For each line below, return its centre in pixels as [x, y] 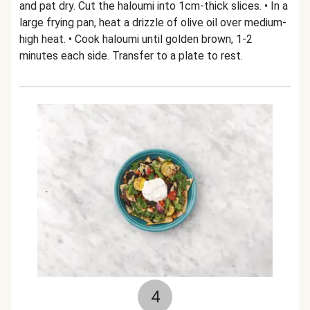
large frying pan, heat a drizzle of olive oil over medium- [153, 22]
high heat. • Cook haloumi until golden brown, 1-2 [136, 39]
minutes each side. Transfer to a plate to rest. [131, 56]
